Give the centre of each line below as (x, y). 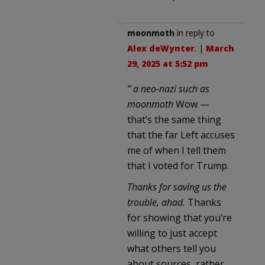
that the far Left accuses (181, 135)
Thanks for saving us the (177, 187)
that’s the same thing (174, 119)
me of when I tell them (177, 150)
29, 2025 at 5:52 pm (168, 63)
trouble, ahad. (157, 202)
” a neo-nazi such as (168, 88)
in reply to (195, 33)
